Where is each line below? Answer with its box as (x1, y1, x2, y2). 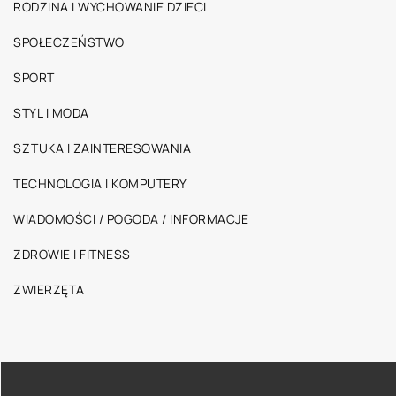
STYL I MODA (13, 104, 89, 121)
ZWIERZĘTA (13, 281, 85, 298)
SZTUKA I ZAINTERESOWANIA (13, 140, 191, 156)
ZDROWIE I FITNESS (13, 246, 131, 263)
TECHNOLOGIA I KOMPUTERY (13, 175, 187, 192)
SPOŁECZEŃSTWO (13, 34, 125, 50)
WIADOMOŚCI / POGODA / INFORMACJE (13, 210, 248, 227)
